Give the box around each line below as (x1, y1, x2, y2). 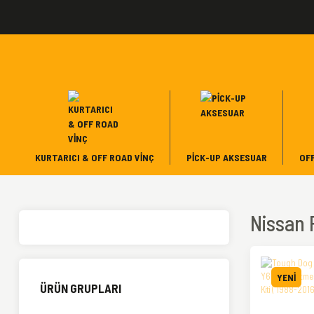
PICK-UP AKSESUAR (186, 151, 267, 163)
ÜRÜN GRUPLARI (40, 281, 121, 295)
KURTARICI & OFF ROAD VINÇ (34, 151, 154, 163)
